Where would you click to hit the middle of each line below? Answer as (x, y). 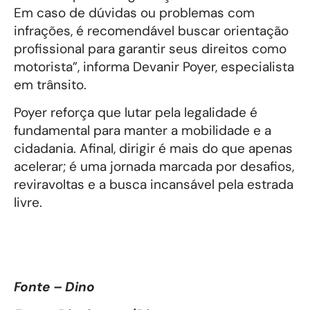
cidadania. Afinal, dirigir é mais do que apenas (153, 149)
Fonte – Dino (54, 286)
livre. (28, 203)
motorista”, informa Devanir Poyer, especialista (154, 66)
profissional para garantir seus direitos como (150, 48)
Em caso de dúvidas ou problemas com (134, 12)
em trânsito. (50, 84)
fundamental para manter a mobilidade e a (143, 131)
